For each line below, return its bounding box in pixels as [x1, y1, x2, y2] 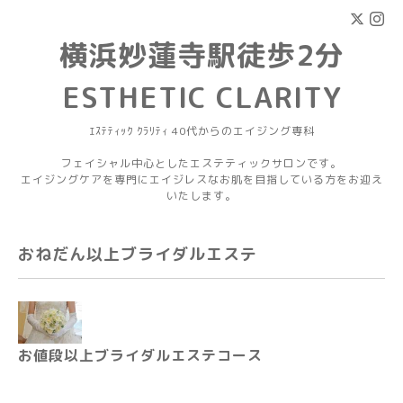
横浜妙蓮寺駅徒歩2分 [58, 35, 345, 75]
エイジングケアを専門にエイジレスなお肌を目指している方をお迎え [20, 172, 383, 187]
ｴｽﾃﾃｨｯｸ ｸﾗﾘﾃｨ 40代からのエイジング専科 [88, 123, 315, 139]
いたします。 [166, 188, 237, 203]
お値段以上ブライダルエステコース [18, 345, 263, 366]
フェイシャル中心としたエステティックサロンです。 [61, 156, 342, 171]
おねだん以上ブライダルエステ [18, 243, 257, 265]
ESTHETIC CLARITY [61, 77, 342, 117]
